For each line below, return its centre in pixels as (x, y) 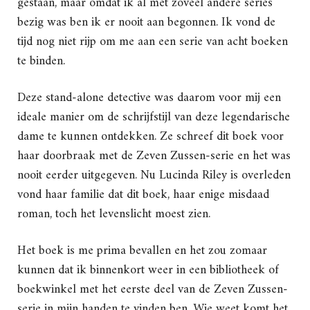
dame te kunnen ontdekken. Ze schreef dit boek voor (151, 137)
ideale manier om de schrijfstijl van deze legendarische (154, 118)
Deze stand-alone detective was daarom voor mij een (149, 98)
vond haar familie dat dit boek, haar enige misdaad (143, 195)
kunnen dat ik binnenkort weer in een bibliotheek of (148, 271)
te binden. (41, 62)
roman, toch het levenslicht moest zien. (114, 215)
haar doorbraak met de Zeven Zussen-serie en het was (154, 156)
